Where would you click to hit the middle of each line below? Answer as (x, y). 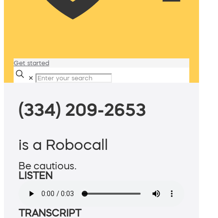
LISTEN (36, 176)
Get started (31, 63)
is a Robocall (63, 145)
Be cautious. (47, 166)
